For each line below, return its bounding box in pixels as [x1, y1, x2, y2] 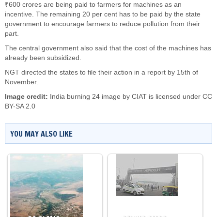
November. [5, 78, 38, 86]
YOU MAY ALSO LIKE [10, 128, 73, 139]
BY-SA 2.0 [5, 103, 35, 110]
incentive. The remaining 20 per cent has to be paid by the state [5, 11, 201, 18]
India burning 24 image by [48, 93, 132, 100]
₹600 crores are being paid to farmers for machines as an [5, 1, 182, 8]
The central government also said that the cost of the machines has [5, 45, 211, 52]
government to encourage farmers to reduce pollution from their [5, 20, 200, 28]
